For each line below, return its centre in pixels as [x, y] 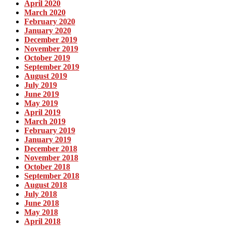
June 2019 [42, 94]
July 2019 [41, 85]
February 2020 [50, 22]
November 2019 [51, 49]
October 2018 [47, 167]
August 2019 [46, 76]
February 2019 [50, 131]
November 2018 [51, 158]
